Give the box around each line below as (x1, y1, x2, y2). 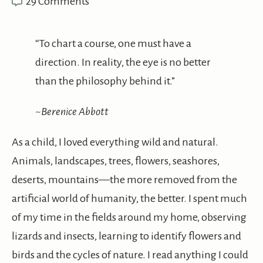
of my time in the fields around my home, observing (12, 211, 247, 224)
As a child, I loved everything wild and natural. (12, 136, 218, 149)
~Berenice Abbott (35, 106, 109, 118)
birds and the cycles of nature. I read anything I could (12, 249, 248, 261)
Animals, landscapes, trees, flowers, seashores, (12, 155, 220, 167)
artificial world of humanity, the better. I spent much (12, 193, 247, 205)
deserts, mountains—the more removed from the (12, 174, 237, 186)
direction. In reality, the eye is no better (35, 56, 211, 69)
